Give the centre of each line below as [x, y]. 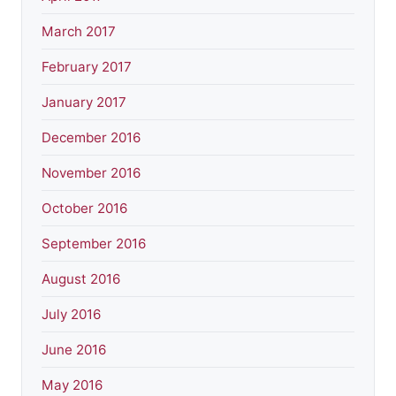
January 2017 [84, 102]
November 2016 [91, 172]
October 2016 [84, 208]
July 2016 [71, 314]
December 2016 [91, 137]
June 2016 [74, 349]
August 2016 [81, 278]
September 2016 [94, 243]
